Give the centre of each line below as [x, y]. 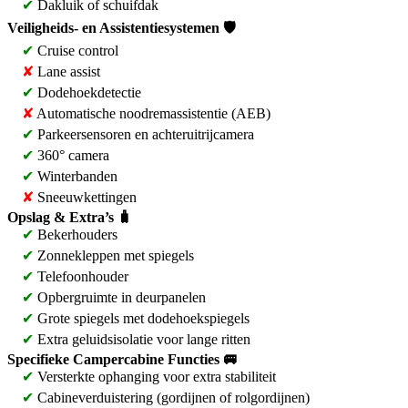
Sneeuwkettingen [85, 197]
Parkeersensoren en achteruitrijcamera [144, 134]
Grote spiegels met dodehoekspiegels [142, 318]
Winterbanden [76, 176]
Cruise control [76, 51]
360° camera [71, 155]
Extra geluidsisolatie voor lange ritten [142, 339]
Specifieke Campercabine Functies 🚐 [122, 359]
